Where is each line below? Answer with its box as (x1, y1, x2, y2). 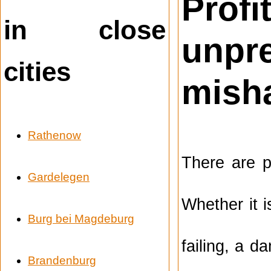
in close (4, 15, 166, 45)
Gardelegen (28, 170, 90, 183)
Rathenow (28, 128, 81, 142)
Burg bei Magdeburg (28, 212, 134, 225)
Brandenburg (28, 253, 96, 267)
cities (4, 56, 71, 87)
